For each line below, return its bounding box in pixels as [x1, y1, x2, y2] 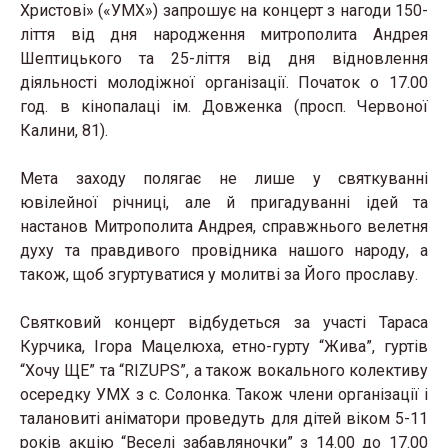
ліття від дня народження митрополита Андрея [20, 25, 428, 44]
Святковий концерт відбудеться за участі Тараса [20, 313, 428, 332]
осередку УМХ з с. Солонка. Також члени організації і [20, 385, 428, 404]
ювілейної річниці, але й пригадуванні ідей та [20, 193, 428, 212]
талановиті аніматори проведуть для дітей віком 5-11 [20, 409, 428, 428]
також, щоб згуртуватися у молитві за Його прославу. [20, 265, 418, 284]
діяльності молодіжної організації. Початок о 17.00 [20, 73, 428, 92]
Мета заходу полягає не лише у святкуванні [20, 169, 428, 188]
